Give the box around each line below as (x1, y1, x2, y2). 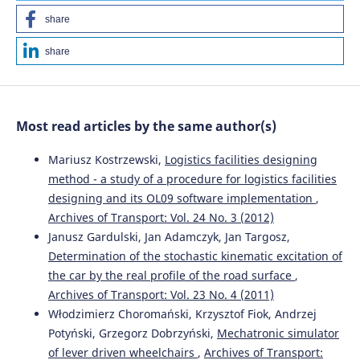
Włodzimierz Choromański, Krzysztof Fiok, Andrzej (47, 305, 317, 321)
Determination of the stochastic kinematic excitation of (47, 247, 342, 264)
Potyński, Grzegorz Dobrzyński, (47, 325, 217, 341)
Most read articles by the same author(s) (15, 117, 276, 135)
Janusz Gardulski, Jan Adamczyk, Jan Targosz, (47, 228, 290, 244)
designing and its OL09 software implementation (47, 190, 316, 206)
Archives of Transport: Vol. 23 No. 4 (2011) (47, 286, 274, 302)
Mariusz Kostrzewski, (47, 151, 165, 167)
